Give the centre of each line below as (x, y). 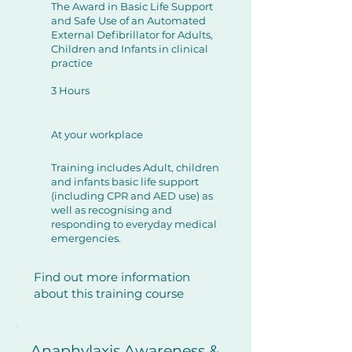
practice (72, 63)
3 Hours (70, 90)
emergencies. (86, 238)
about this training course (109, 293)
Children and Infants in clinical (130, 49)
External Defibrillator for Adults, (132, 35)
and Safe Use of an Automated (128, 20)
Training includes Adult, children (135, 167)
